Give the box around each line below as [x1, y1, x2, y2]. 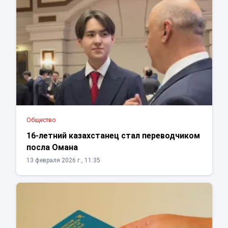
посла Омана [26, 142, 78, 153]
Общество [26, 117, 55, 124]
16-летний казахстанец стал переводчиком [26, 131, 200, 141]
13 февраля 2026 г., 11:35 [26, 157, 100, 164]
